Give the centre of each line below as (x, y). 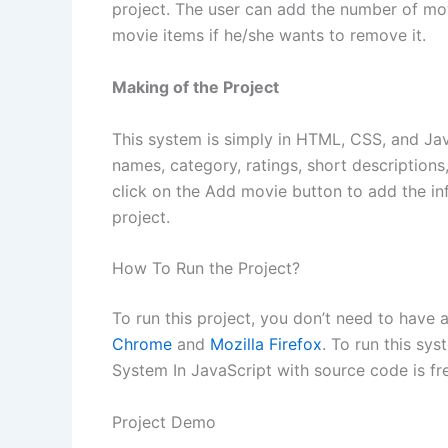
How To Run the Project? (206, 268)
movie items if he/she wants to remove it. (274, 35)
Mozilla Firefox (266, 344)
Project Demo (164, 421)
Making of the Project (195, 86)
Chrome (142, 344)
